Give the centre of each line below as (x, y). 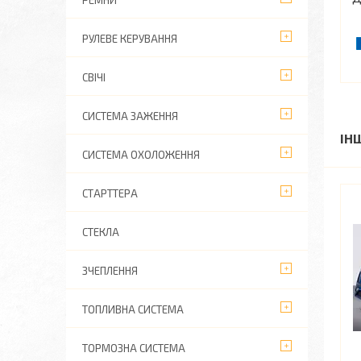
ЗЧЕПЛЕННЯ (110, 271)
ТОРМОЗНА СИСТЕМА (134, 348)
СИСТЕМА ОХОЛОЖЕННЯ (141, 155)
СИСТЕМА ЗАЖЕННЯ (130, 116)
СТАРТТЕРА (110, 193)
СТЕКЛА (101, 232)
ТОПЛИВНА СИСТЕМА (133, 309)
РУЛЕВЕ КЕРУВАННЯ (130, 39)
